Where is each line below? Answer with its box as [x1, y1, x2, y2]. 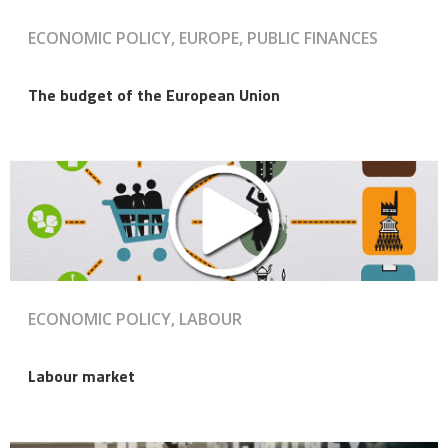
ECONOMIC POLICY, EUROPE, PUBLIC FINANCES [28, 26, 378, 49]
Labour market [28, 363, 135, 388]
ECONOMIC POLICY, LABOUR [28, 307, 242, 330]
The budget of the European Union [28, 82, 280, 107]
